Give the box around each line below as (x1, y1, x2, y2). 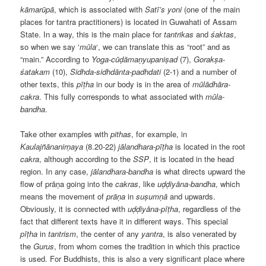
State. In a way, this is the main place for (20, 28, 164, 40)
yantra (141, 227, 163, 239)
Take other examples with (20, 128, 111, 140)
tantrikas (164, 28, 194, 40)
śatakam (20, 65, 50, 77)
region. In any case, (20, 165, 89, 177)
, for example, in (131, 128, 188, 140)
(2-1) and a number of (161, 65, 237, 77)
